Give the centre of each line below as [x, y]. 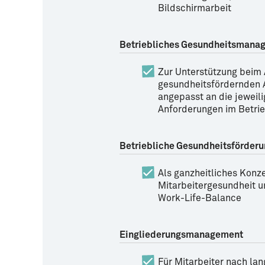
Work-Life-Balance [200, 198]
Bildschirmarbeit [195, 8]
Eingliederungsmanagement [181, 235]
